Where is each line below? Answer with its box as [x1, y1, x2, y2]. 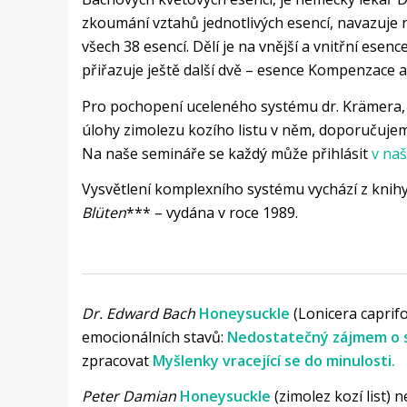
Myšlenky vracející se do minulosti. [152, 350, 395, 371]
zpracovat [81, 350, 153, 371]
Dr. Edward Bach [81, 303, 195, 323]
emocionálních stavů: [81, 326, 227, 347]
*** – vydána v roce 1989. [125, 203, 298, 223]
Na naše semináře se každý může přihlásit [81, 143, 372, 164]
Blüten [81, 203, 126, 223]
